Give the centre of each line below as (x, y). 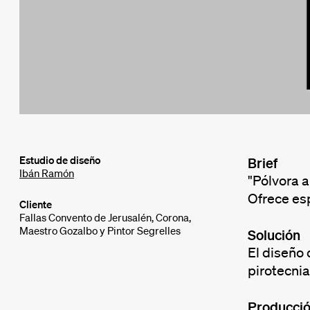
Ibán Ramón (47, 173)
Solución (274, 235)
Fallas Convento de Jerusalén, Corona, (105, 218)
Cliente (36, 204)
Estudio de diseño (60, 160)
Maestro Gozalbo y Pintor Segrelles (100, 231)
